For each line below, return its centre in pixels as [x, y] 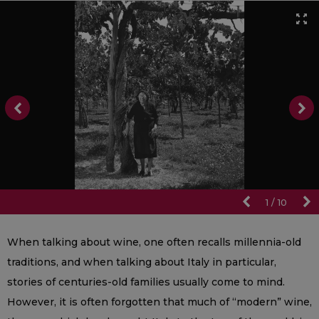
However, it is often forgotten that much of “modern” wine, [159, 302]
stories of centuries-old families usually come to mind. [146, 282]
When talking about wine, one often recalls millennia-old [154, 242]
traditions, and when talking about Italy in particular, [142, 262]
